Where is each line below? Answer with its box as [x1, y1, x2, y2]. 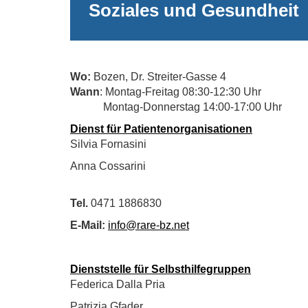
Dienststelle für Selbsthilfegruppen [70, 263, 251, 275]
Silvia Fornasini [70, 138, 146, 150]
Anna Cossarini [70, 160, 146, 172]
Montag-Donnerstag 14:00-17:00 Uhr [70, 101, 282, 113]
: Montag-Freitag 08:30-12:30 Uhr [100, 86, 261, 98]
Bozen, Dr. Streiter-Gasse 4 [91, 71, 226, 82]
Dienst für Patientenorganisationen [70, 123, 252, 135]
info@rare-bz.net [108, 219, 189, 231]
